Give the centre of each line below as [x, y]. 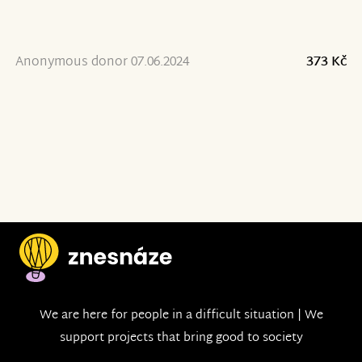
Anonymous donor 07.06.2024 [102, 62]
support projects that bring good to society [181, 339]
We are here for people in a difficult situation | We [181, 316]
